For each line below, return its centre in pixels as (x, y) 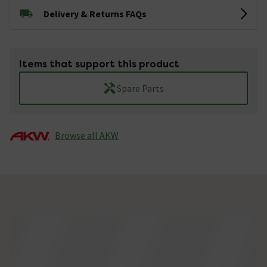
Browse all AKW (87, 135)
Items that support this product (99, 64)
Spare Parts (141, 88)
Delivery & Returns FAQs (95, 13)
